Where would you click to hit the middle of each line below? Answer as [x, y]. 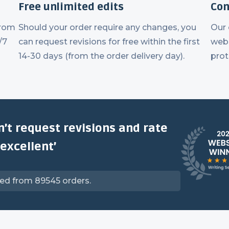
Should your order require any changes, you [107, 27]
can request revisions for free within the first [109, 42]
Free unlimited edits [71, 7]
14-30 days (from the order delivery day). [101, 56]
